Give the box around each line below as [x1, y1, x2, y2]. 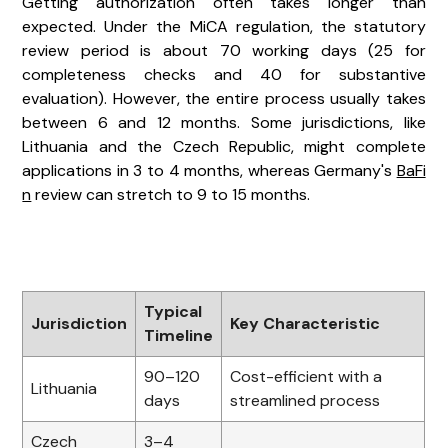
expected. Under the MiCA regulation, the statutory [22, 15, 426, 37]
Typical [144, 300, 203, 322]
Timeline [144, 324, 214, 346]
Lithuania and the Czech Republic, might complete [22, 135, 426, 157]
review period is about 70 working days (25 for [22, 39, 426, 61]
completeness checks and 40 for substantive [22, 63, 426, 85]
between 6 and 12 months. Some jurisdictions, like [22, 111, 426, 133]
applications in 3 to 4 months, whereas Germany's [22, 159, 397, 181]
